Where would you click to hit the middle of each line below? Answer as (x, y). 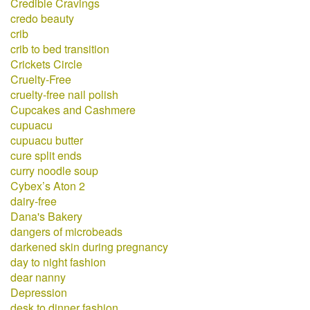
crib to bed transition (60, 49)
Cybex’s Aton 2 (48, 186)
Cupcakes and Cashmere (73, 110)
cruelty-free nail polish (64, 94)
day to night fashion (58, 262)
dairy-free (34, 201)
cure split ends (46, 155)
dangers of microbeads (66, 231)
